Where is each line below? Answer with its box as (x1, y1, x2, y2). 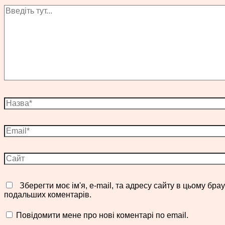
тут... (4, 13, 20, 22)
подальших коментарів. (4, 190, 91, 199)
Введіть (4, 4, 32, 13)
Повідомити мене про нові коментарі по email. (16, 210, 188, 219)
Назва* (4, 96, 30, 105)
